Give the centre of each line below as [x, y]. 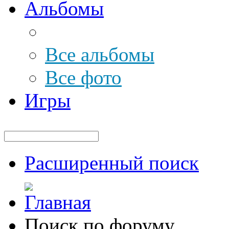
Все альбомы [100, 54]
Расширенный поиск [112, 163]
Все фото [83, 77]
